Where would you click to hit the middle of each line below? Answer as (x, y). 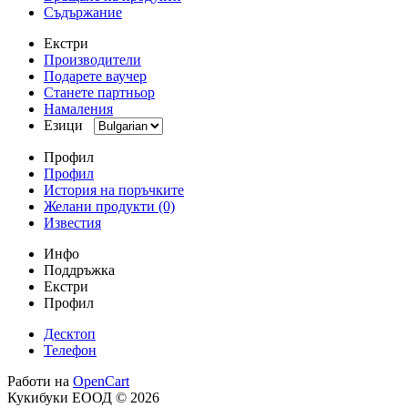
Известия (72, 222)
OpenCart (101, 381)
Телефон (70, 350)
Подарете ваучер (95, 76)
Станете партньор (99, 92)
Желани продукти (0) (109, 206)
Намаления (78, 108)
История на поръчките (114, 189)
